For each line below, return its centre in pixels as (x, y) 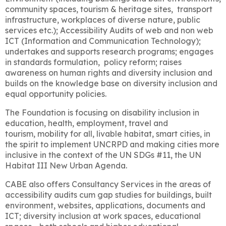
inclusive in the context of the (61, 155)
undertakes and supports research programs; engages (109, 51)
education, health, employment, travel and (87, 123)
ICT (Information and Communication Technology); (103, 41)
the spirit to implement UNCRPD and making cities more (112, 144)
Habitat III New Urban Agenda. (66, 165)
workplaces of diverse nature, (118, 19)
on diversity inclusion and (169, 83)
